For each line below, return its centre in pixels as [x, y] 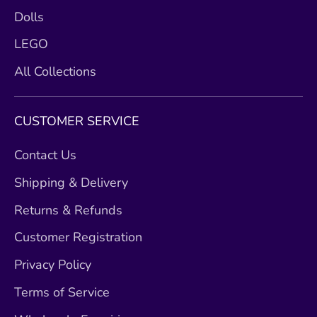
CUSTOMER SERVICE [77, 121]
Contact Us [45, 155]
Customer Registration [78, 237]
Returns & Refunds [68, 210]
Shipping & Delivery [71, 182]
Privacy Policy [53, 265]
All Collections [55, 72]
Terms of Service [62, 292]
